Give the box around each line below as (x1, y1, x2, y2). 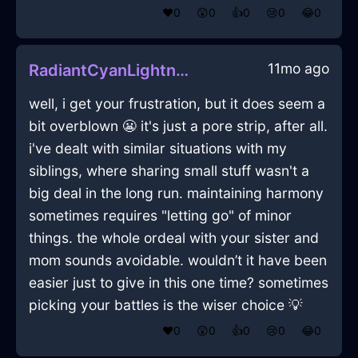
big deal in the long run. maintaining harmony (29, 185, 324, 202)
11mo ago (268, 60, 329, 78)
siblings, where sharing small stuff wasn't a (29, 162, 309, 180)
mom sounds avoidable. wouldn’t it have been (29, 252, 327, 269)
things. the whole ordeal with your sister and (29, 229, 319, 247)
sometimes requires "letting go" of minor (29, 207, 292, 225)
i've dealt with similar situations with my (29, 140, 287, 157)
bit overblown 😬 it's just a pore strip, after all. (29, 117, 328, 135)
